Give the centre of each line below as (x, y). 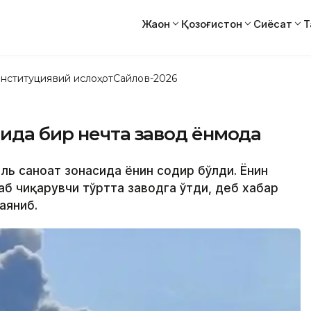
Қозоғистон (212, 24)
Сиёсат (273, 24)
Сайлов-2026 (145, 78)
